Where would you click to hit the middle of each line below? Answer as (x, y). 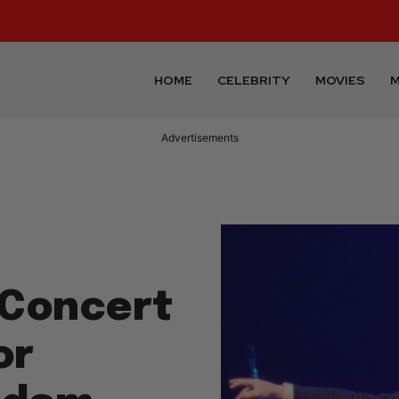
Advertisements (199, 138)
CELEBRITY (254, 80)
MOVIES (341, 80)
